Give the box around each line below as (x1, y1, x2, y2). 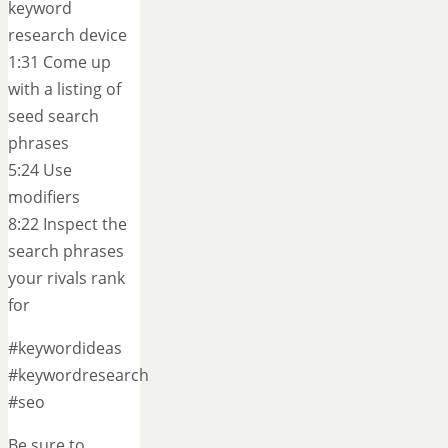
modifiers (8, 186, 80, 209)
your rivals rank (8, 267, 125, 290)
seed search (8, 105, 99, 128)
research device (8, 24, 127, 47)
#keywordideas (8, 337, 122, 360)
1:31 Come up (8, 51, 111, 74)
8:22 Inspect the (8, 213, 127, 236)
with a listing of (8, 78, 121, 101)
